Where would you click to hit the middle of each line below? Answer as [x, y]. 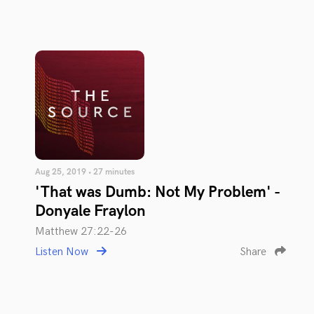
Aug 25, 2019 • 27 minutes [85, 172]
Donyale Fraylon [90, 211]
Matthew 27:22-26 [81, 231]
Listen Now [63, 252]
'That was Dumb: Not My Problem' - [157, 192]
